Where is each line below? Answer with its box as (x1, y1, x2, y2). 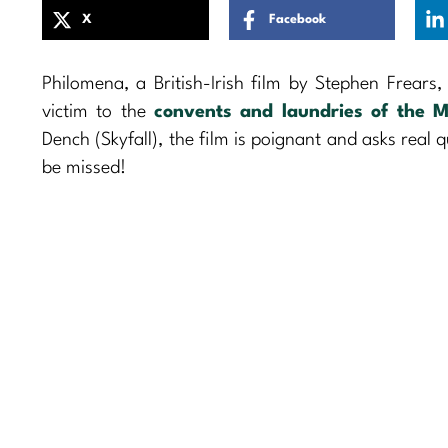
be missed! (42, 158, 126, 177)
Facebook (268, 13, 326, 27)
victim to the (42, 102, 155, 121)
